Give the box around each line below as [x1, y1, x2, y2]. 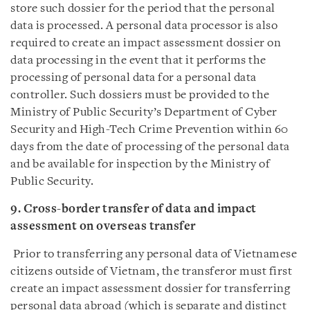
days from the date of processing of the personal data [10, 141, 290, 153]
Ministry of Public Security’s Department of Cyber [10, 107, 277, 118]
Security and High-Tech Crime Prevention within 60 [10, 124, 289, 136]
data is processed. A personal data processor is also [10, 20, 277, 32]
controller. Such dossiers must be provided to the [10, 89, 270, 101]
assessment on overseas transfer [10, 221, 196, 232]
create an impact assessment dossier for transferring [10, 283, 290, 295]
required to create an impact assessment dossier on [10, 37, 281, 49]
